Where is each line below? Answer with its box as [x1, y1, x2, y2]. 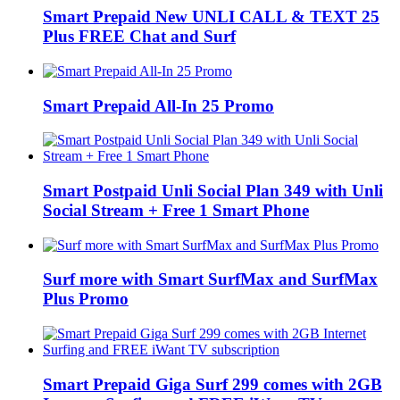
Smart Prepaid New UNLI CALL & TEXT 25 [43, 7, 379, 27]
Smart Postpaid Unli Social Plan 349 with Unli [43, 180, 383, 200]
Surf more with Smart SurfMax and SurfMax [43, 270, 378, 289]
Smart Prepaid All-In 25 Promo [43, 96, 274, 115]
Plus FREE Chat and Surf [43, 27, 236, 46]
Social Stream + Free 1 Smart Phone [43, 200, 309, 220]
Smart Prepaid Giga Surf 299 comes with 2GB [43, 374, 382, 394]
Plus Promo [43, 289, 129, 309]
